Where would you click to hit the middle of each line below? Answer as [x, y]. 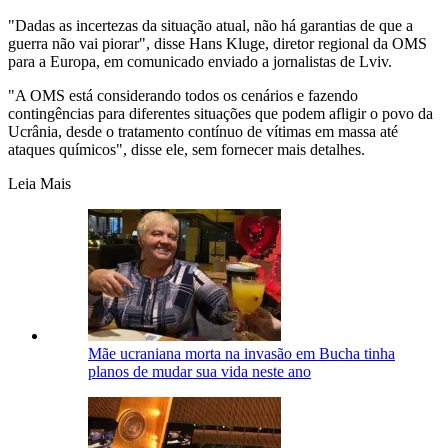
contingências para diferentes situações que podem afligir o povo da [220, 113]
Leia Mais [39, 183]
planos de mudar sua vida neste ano [199, 371]
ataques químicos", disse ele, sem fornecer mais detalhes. [186, 149]
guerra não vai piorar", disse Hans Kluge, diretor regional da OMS [217, 43]
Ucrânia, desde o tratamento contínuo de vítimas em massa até [203, 131]
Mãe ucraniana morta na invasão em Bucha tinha [241, 353]
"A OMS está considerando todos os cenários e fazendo [183, 95]
